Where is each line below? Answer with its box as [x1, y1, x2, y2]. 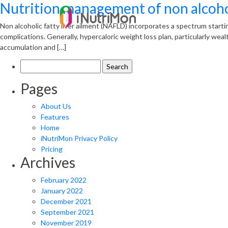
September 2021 [41, 208, 94, 216]
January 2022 [41, 186, 83, 195]
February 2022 [41, 176, 87, 184]
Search [20, 60, 42, 69]
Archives [20, 154, 75, 171]
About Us [41, 102, 71, 110]
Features [41, 112, 69, 121]
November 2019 [41, 218, 92, 227]
